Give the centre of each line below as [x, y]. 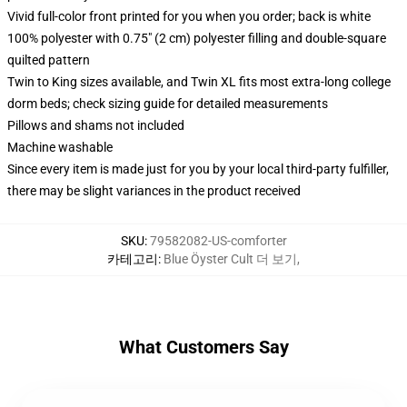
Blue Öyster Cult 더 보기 [230, 259]
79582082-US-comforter [218, 241]
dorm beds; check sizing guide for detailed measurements [168, 104]
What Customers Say [203, 347]
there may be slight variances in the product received [154, 191]
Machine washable [60, 147]
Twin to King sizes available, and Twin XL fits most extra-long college [199, 82]
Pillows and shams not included [96, 125]
